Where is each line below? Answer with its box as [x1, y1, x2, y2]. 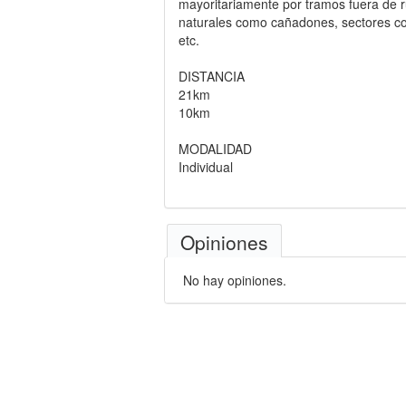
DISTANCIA [179, 67, 245, 85]
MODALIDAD [179, 140, 252, 158]
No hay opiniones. [183, 271, 286, 289]
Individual [179, 158, 233, 176]
